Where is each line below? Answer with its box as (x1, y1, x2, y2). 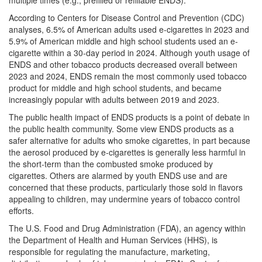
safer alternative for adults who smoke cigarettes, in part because (9, 135, 250, 146)
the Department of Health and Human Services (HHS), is (9, 234, 218, 246)
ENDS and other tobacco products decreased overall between (9, 58, 237, 70)
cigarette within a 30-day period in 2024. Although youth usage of (9, 47, 250, 58)
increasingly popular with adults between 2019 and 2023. (9, 94, 219, 105)
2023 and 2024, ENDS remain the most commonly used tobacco (9, 70, 247, 82)
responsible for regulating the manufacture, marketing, (9, 246, 210, 257)
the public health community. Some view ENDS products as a (9, 123, 234, 135)
